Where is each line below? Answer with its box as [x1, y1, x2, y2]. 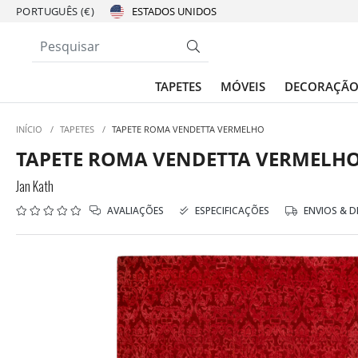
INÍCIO [16, 123, 42, 135]
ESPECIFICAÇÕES [193, 204, 269, 217]
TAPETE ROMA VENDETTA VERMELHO [112, 123, 265, 135]
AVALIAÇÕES [105, 204, 164, 217]
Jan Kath [16, 177, 54, 196]
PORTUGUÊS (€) [16, 3, 95, 18]
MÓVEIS [221, 78, 265, 94]
